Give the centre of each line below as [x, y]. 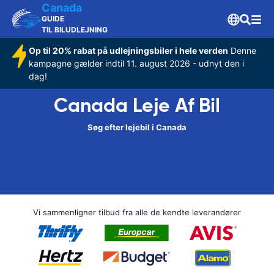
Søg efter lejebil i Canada [137, 127]
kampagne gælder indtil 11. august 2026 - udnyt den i [136, 63]
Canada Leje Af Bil [137, 105]
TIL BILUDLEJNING [75, 30]
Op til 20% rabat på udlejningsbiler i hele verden [128, 50]
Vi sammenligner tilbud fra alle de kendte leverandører [137, 212]
